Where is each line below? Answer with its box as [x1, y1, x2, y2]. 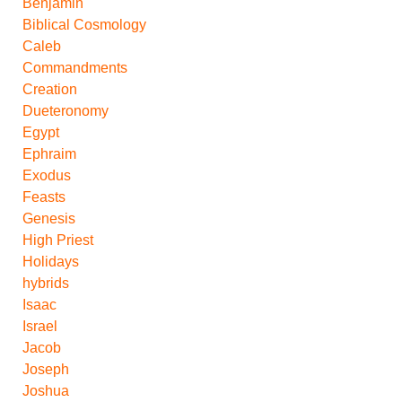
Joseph [22, 361, 69, 377]
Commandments [22, 59, 127, 75]
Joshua [22, 382, 69, 398]
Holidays [22, 253, 79, 269]
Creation [22, 81, 77, 97]
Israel [22, 318, 57, 334]
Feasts [22, 188, 66, 205]
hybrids [22, 275, 69, 291]
